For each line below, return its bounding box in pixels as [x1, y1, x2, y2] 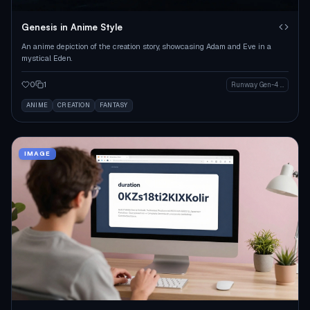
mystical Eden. [21, 53, 72, 63]
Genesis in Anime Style [21, 21, 122, 33]
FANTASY [99, 100, 128, 109]
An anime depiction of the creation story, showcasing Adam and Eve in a [21, 41, 271, 51]
